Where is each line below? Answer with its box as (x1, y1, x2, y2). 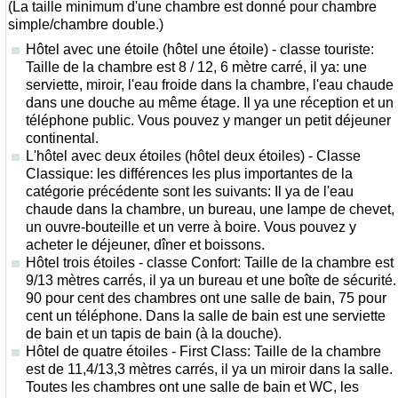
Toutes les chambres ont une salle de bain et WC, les (26, 379, 359, 394)
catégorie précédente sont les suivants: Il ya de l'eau (26, 184, 354, 199)
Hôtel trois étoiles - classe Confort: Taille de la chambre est (26, 255, 394, 270)
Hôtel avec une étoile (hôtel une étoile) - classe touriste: (26, 42, 374, 57)
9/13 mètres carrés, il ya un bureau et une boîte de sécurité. (26, 273, 396, 288)
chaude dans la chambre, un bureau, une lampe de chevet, (26, 202, 394, 217)
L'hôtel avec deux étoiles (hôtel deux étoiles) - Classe (26, 148, 361, 163)
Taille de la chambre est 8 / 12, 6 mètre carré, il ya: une (26, 60, 367, 75)
